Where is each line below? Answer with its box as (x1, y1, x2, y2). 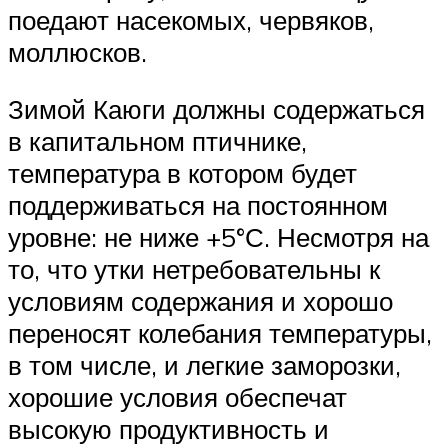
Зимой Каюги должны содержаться (8, 93, 425, 126)
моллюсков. (8, 35, 147, 68)
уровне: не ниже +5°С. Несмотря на (8, 221, 429, 254)
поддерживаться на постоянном (8, 189, 388, 222)
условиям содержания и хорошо (8, 285, 393, 318)
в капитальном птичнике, (8, 125, 307, 158)
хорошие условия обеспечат (8, 381, 347, 414)
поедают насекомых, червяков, (8, 3, 374, 36)
